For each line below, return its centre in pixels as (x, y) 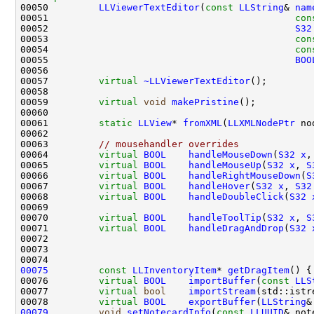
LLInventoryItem (175, 270)
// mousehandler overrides (169, 144)
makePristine (205, 102)
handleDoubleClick (236, 196)
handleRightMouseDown (245, 175)
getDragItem (259, 270)
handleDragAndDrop (236, 228)
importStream (222, 291)
